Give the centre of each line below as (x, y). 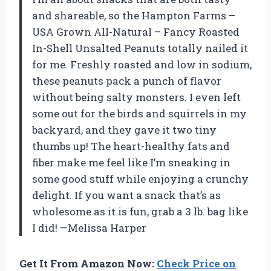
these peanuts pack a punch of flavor (127, 80)
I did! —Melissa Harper (89, 227)
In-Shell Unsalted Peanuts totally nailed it (140, 48)
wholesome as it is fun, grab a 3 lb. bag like (140, 211)
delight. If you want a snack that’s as (126, 195)
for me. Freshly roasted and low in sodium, (142, 64)
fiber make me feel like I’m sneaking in (131, 162)
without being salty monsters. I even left (136, 97)
